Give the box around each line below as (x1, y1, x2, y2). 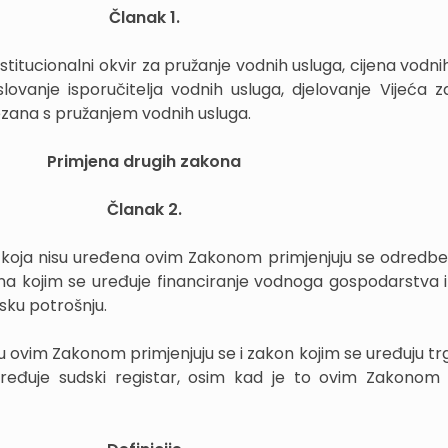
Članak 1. (108, 6, 180, 29)
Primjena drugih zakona (47, 150, 241, 173)
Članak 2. (106, 198, 182, 221)
